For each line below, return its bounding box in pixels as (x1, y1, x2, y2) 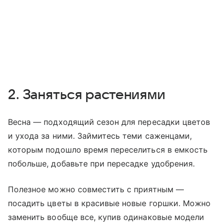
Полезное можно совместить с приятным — (8, 184, 184, 195)
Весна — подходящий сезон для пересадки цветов (8, 117, 211, 127)
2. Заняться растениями (8, 87, 166, 103)
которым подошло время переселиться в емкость (8, 145, 208, 155)
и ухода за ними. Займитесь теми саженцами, (8, 131, 192, 141)
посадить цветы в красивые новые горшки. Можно (8, 198, 211, 209)
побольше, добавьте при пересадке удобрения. (8, 159, 195, 169)
